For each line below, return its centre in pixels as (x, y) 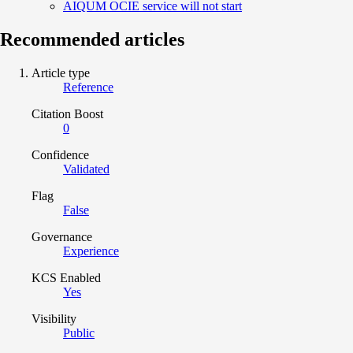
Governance (62, 236)
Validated (86, 169)
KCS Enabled (66, 277)
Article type (61, 72)
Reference (88, 87)
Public (79, 333)
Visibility (54, 318)
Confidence (60, 154)
